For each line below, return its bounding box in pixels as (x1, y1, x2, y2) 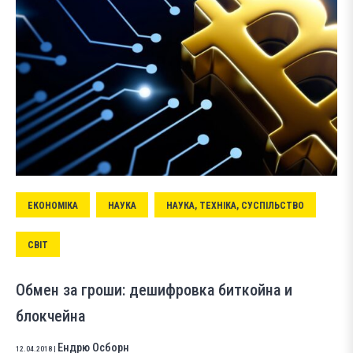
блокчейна (16, 306, 85, 325)
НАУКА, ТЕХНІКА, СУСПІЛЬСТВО (166, 199, 304, 211)
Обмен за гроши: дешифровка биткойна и (16, 280, 292, 299)
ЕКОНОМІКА (28, 199, 78, 211)
